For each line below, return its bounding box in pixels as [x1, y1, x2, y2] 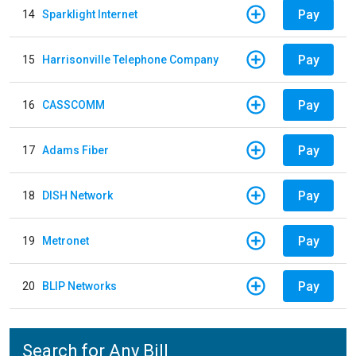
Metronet [42, 234, 89, 247]
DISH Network [42, 188, 113, 202]
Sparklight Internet [42, 7, 137, 21]
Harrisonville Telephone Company [42, 52, 219, 66]
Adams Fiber [42, 143, 109, 157]
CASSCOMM [42, 98, 105, 111]
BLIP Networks [42, 279, 117, 292]
